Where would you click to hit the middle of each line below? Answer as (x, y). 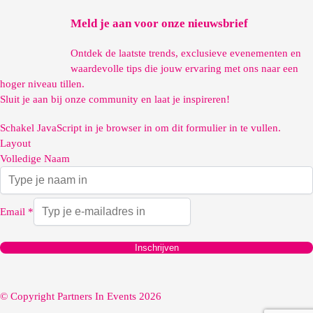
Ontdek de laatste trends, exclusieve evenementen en (186, 53)
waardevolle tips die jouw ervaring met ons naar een (184, 68)
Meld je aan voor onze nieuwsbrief (159, 24)
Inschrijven (156, 248)
